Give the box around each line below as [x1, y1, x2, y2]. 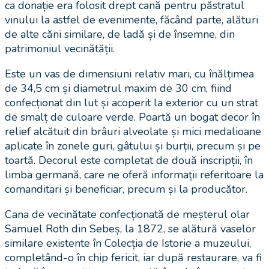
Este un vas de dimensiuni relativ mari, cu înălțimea [5, 67, 254, 82]
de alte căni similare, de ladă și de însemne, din [5, 27, 235, 42]
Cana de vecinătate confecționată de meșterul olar [5, 207, 250, 222]
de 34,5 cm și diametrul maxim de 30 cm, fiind [5, 81, 232, 96]
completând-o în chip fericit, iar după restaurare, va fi [5, 250, 262, 265]
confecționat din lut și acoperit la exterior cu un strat [5, 95, 258, 110]
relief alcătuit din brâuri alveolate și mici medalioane [5, 124, 261, 139]
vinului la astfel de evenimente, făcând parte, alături [5, 13, 258, 28]
